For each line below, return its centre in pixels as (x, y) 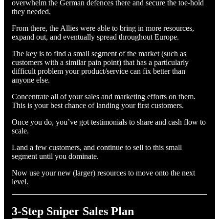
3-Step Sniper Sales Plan (73, 211)
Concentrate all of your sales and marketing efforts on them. (104, 97)
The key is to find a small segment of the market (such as (99, 54)
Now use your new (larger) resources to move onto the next (103, 173)
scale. (21, 131)
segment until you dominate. (56, 156)
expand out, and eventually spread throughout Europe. (95, 37)
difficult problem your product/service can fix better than (99, 71)
